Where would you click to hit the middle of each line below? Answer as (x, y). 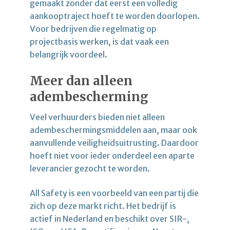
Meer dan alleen (81, 81)
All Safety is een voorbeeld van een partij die (114, 193)
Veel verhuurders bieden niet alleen (97, 117)
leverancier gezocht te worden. (90, 168)
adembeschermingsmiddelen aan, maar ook (113, 130)
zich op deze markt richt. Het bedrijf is (103, 206)
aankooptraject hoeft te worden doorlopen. (115, 16)
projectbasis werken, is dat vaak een (99, 41)
